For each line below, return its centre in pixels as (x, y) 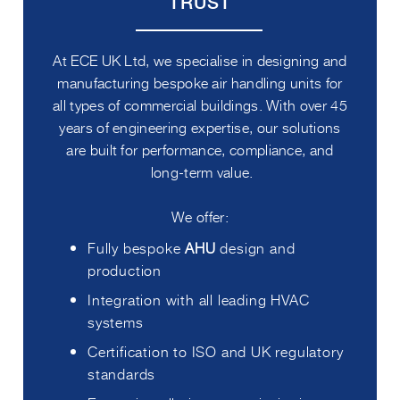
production (125, 269)
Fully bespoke (137, 247)
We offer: (200, 216)
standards (122, 373)
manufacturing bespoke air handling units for (200, 82)
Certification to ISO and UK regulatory (216, 350)
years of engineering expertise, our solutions (200, 126)
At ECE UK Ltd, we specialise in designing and (200, 59)
